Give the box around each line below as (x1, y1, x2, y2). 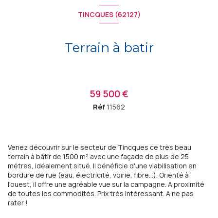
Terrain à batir (64, 40, 154, 56)
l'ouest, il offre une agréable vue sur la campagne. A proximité (8, 180, 204, 189)
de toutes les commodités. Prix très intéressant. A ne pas (8, 189, 194, 199)
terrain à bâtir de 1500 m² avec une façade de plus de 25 (8, 152, 189, 162)
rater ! (8, 198, 28, 208)
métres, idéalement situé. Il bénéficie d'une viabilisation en (8, 161, 197, 171)
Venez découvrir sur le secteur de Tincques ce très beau (8, 143, 191, 152)
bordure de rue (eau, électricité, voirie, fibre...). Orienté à (8, 170, 189, 180)
